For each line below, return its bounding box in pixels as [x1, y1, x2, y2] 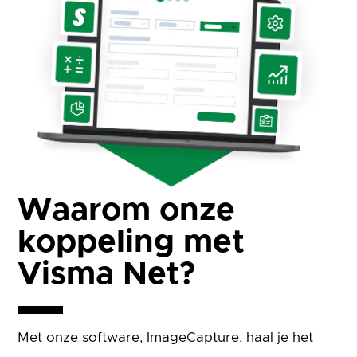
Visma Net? [18, 257, 196, 290]
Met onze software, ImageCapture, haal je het [18, 330, 314, 344]
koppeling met [18, 226, 245, 258]
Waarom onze [18, 194, 236, 226]
